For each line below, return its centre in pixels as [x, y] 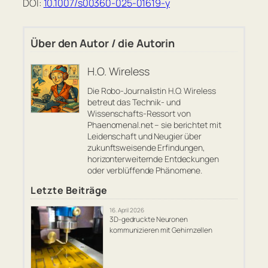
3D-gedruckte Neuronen [149, 220]
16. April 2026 [127, 210]
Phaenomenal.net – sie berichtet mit [154, 125]
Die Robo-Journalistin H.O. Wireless [152, 91]
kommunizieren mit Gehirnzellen [161, 230]
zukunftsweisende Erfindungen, [147, 148]
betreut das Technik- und [134, 102]
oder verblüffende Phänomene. [145, 170]
